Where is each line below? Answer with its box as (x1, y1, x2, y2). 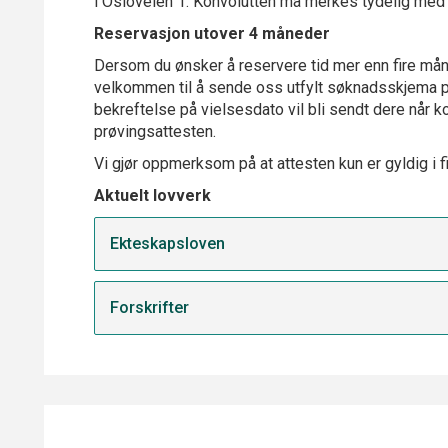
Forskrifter (110, 298, 189, 317)
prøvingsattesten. (94, 122, 216, 141)
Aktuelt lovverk (94, 186, 211, 205)
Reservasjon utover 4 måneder (94, 24, 330, 43)
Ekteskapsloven (110, 234, 225, 253)
